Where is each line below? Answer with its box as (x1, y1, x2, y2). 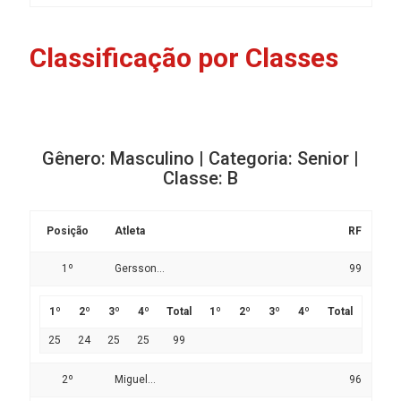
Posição (47, 225, 89, 238)
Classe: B (163, 167, 238, 190)
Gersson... (114, 262, 165, 276)
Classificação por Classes (29, 42, 338, 74)
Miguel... (114, 373, 156, 387)
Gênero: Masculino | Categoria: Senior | (42, 148, 359, 170)
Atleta (114, 225, 145, 238)
